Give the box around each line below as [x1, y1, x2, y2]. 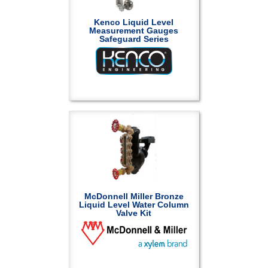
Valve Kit [116, 208, 152, 218]
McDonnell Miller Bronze [84, 191, 184, 201]
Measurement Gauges [89, 26, 179, 35]
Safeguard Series [99, 34, 169, 44]
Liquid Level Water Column [78, 200, 189, 209]
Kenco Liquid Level [94, 17, 174, 27]
